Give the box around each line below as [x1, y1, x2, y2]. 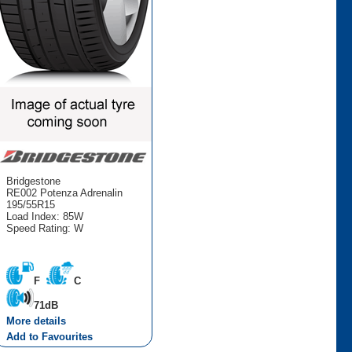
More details [5, 314, 66, 327]
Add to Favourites [5, 330, 93, 343]
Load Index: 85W [5, 210, 83, 222]
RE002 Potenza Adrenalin [5, 186, 123, 199]
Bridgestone [5, 174, 60, 187]
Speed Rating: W [5, 222, 83, 234]
